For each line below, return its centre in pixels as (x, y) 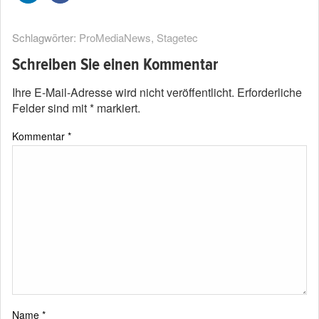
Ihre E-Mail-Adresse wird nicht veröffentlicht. (123, 92)
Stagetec (177, 37)
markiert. (117, 108)
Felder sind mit (51, 108)
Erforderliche (270, 92)
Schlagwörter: (46, 37)
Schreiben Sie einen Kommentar (115, 65)
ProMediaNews (115, 37)
